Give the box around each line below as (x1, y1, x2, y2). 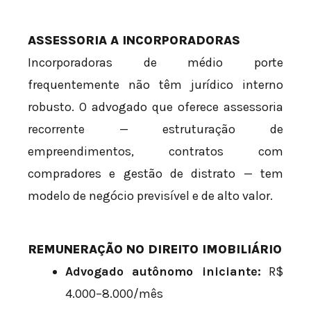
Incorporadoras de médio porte (28, 55, 283, 71)
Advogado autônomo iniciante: (65, 264, 261, 280)
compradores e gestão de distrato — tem (28, 166, 283, 182)
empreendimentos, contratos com (28, 144, 283, 160)
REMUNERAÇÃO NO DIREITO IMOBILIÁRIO (28, 242, 282, 258)
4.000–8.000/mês (65, 286, 163, 302)
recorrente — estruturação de (28, 121, 283, 137)
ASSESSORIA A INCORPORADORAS (28, 33, 240, 49)
